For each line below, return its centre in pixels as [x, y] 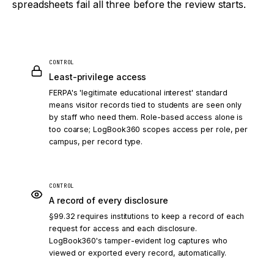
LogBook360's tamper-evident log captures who [138, 241]
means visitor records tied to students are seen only [146, 105]
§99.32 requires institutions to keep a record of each [147, 216]
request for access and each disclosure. [123, 228]
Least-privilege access [98, 77]
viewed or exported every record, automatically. [138, 253]
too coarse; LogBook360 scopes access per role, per [149, 129]
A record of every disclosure [109, 200]
